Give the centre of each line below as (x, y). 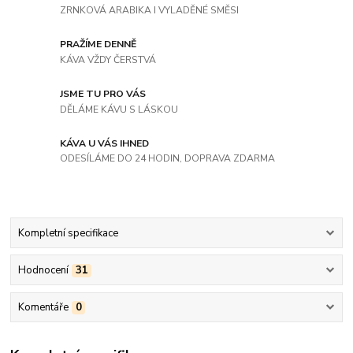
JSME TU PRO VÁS (103, 93)
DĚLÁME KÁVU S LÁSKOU (119, 109)
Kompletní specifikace (68, 233)
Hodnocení (43, 271)
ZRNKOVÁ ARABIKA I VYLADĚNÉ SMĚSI (150, 10)
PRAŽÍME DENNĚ (98, 45)
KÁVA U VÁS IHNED (105, 143)
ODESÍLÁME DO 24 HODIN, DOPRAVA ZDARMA (168, 159)
